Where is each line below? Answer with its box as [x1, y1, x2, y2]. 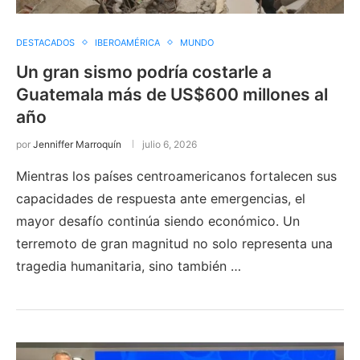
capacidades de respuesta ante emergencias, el [16, 190, 305, 207]
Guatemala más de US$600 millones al [16, 84, 328, 104]
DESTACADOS [16, 36, 75, 48]
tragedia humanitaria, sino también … [16, 257, 241, 274]
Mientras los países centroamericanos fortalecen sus [16, 167, 337, 184]
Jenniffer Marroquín [33, 137, 121, 150]
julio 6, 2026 [142, 137, 197, 150]
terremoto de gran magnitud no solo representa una [16, 235, 333, 252]
